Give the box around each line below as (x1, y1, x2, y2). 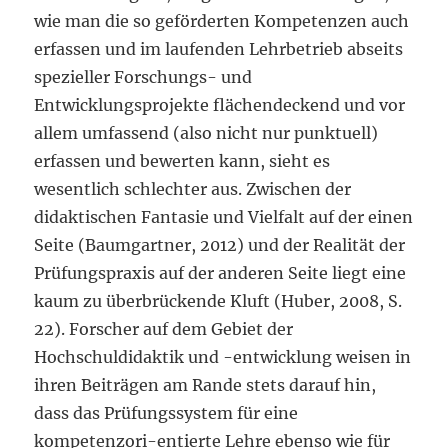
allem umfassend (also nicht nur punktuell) (34, 123, 379, 143)
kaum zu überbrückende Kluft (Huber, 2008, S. (34, 291, 403, 311)
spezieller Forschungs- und (34, 67, 253, 87)
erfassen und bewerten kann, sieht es (34, 151, 331, 171)
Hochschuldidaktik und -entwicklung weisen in (34, 347, 412, 367)
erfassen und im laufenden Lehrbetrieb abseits (34, 39, 404, 59)
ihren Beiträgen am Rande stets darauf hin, (34, 375, 377, 395)
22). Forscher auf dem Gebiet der (34, 319, 294, 339)
